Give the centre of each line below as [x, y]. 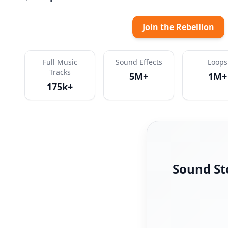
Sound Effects [139, 62]
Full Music [60, 62]
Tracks [60, 72]
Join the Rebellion [178, 27]
